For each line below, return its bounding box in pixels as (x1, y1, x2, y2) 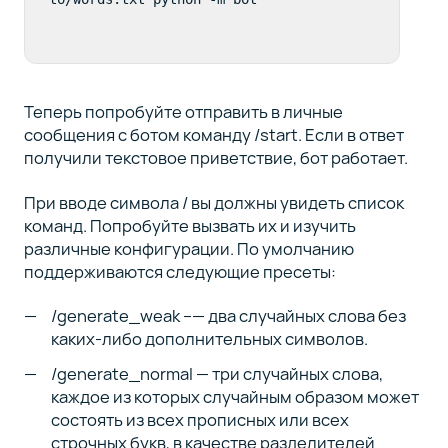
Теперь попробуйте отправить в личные (23, 100, 343, 124)
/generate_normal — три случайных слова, (51, 361, 384, 385)
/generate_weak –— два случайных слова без (51, 304, 407, 328)
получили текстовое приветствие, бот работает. (23, 146, 411, 170)
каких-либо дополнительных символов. (51, 327, 369, 351)
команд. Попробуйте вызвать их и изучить (23, 213, 356, 237)
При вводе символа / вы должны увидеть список (23, 190, 404, 214)
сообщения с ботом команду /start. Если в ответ (23, 123, 404, 147)
